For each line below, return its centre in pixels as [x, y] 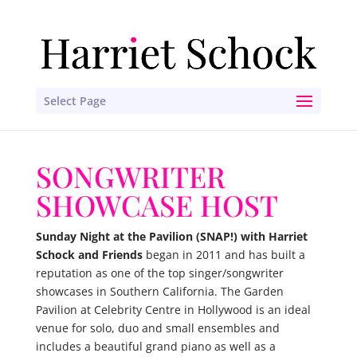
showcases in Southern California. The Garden [159, 291]
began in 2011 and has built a [224, 254]
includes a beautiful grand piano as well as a [155, 346]
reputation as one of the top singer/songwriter [159, 273]
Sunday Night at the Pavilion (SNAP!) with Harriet [171, 236]
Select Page [75, 100]
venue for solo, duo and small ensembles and [157, 328]
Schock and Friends [89, 254]
